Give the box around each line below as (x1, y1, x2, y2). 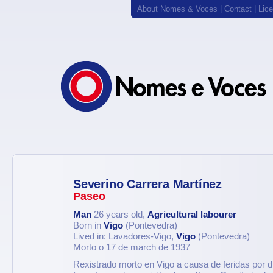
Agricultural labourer (147, 210, 236, 219)
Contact (224, 4, 252, 13)
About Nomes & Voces (137, 4, 218, 13)
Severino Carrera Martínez (73, 177, 222, 191)
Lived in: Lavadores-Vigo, (73, 232, 176, 241)
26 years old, (91, 210, 147, 219)
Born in (73, 221, 104, 230)
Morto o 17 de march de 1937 (73, 243, 190, 252)
